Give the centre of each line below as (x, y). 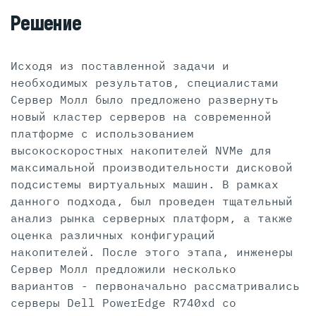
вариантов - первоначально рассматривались (155, 285)
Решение (45, 23)
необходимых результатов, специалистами (145, 82)
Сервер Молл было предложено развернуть (145, 99)
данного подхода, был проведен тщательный (152, 201)
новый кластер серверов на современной (141, 116)
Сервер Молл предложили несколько (123, 268)
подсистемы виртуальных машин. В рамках (145, 184)
